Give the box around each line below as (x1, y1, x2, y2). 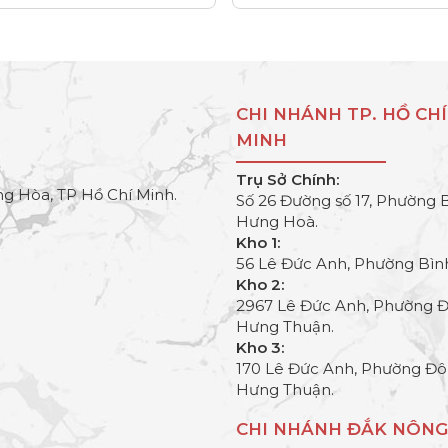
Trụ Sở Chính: (236, 170, 339, 190)
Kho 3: (236, 338, 284, 358)
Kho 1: (236, 233, 280, 253)
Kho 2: (236, 275, 284, 295)
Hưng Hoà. (236, 212, 318, 232)
